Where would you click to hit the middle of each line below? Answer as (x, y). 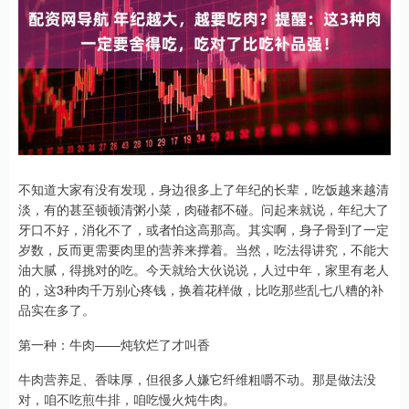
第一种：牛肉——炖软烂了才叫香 (114, 344)
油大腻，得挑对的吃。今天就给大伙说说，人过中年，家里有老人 (204, 269)
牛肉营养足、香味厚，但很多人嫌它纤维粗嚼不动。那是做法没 (197, 379)
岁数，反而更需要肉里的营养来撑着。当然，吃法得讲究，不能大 (204, 249)
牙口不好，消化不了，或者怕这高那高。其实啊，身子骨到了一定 (204, 229)
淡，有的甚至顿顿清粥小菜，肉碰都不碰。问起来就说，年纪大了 (204, 209)
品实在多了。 (57, 309)
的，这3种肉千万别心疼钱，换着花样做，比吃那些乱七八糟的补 (201, 289)
